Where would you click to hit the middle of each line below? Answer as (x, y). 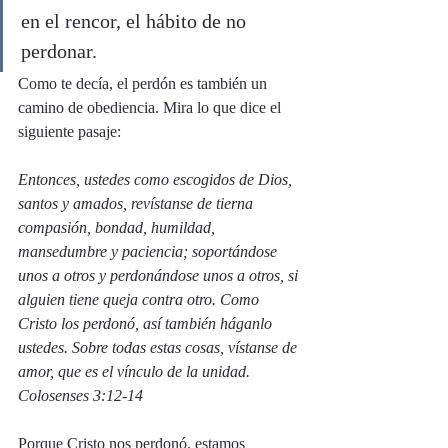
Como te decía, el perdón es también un (144, 83)
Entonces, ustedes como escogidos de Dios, (157, 179)
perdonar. (59, 51)
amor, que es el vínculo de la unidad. (134, 371)
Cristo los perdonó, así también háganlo (147, 323)
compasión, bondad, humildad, (118, 227)
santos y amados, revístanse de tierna (137, 203)
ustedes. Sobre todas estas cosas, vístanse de (159, 347)
